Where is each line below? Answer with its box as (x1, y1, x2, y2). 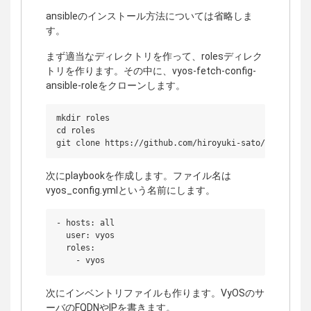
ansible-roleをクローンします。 (46, 79, 185, 91)
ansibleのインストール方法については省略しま (46, 10, 253, 22)
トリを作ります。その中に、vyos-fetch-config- (46, 65, 256, 76)
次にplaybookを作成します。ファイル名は (46, 169, 231, 181)
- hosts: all (56, 217, 115, 228)
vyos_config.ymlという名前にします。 (46, 184, 215, 196)
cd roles (56, 125, 95, 135)
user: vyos (56, 230, 115, 240)
